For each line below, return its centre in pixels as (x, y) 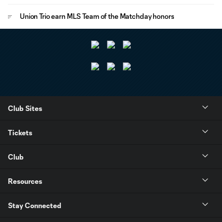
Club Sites (25, 108)
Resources (25, 181)
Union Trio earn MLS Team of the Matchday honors (97, 16)
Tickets (20, 132)
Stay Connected (35, 205)
